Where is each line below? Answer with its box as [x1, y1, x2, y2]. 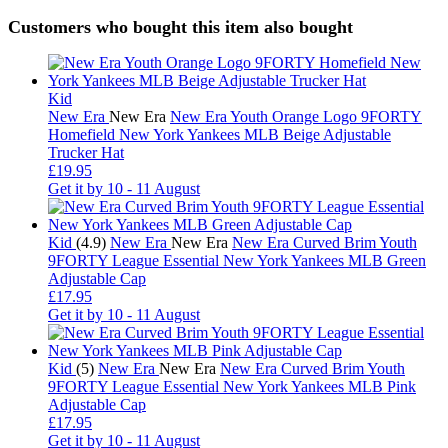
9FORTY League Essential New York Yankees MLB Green [48, 251, 426, 269]
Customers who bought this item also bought [8, 16, 353, 37]
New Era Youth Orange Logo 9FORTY [170, 107, 422, 125]
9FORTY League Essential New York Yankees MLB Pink [48, 377, 416, 395]
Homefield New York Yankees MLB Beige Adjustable [48, 125, 391, 143]
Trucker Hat [48, 143, 124, 161]
